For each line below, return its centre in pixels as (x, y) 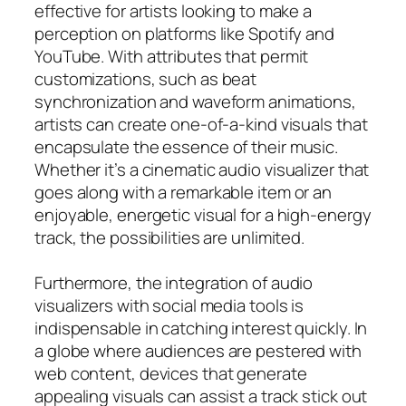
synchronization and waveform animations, (195, 101)
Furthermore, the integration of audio (174, 282)
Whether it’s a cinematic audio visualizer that (202, 169)
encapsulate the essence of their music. (187, 146)
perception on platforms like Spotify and (184, 33)
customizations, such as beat (146, 78)
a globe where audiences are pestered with (198, 350)
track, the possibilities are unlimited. (170, 237)
